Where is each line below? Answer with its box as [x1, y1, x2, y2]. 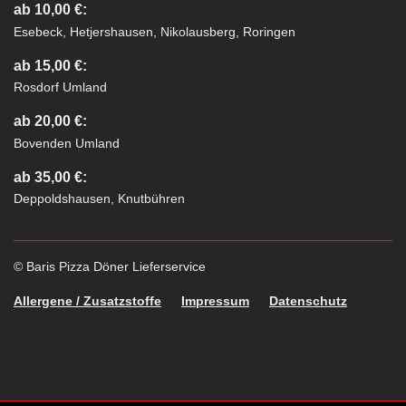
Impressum [181, 294, 249, 309]
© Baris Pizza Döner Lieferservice [14, 259, 206, 275]
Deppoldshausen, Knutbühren [14, 191, 185, 207]
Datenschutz [269, 294, 347, 309]
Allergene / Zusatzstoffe [14, 294, 161, 309]
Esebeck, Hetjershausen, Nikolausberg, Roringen [14, 24, 295, 39]
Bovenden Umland [14, 135, 120, 150]
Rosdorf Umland [14, 80, 107, 95]
